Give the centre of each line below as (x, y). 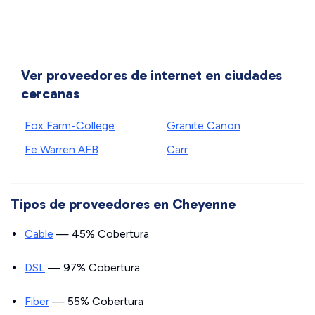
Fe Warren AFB (62, 149)
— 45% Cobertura (101, 234)
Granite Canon (204, 126)
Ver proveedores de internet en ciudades (152, 75)
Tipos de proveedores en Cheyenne (123, 204)
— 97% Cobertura (92, 268)
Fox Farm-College (70, 126)
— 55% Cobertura (96, 301)
